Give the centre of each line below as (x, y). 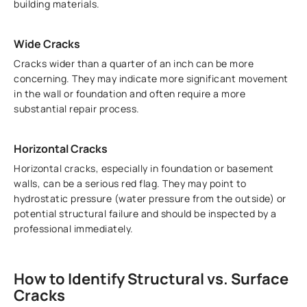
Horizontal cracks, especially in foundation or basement (144, 169)
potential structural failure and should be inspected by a (145, 214)
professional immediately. (74, 229)
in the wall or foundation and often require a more (130, 94)
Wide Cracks (47, 44)
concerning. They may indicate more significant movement (151, 79)
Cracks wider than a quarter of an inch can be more (134, 64)
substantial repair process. (77, 109)
